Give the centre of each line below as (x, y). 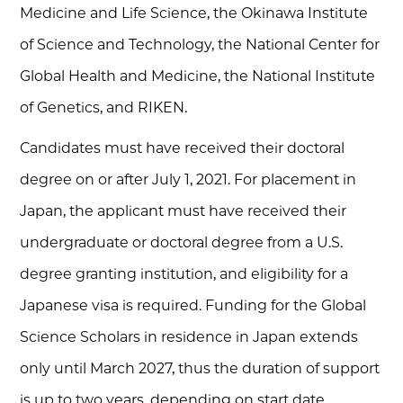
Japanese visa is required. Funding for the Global (193, 305)
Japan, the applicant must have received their (184, 211)
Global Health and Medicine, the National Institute (198, 76)
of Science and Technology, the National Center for (200, 45)
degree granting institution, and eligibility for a (184, 274)
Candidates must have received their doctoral (183, 148)
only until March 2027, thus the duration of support (200, 368)
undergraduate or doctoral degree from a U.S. (182, 242)
